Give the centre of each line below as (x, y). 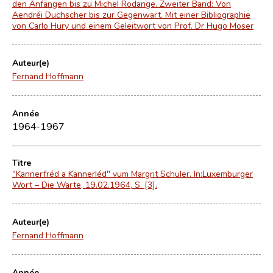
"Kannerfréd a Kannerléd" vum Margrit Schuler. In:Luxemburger (133, 173)
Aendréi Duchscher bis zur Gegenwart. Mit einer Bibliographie (131, 14)
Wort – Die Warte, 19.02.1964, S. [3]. (85, 184)
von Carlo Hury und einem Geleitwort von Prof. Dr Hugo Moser (133, 25)
